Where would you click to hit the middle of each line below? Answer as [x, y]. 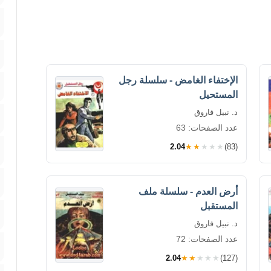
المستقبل [219, 206]
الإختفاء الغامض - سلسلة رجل [178, 80]
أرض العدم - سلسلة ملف [188, 191]
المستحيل [218, 95]
